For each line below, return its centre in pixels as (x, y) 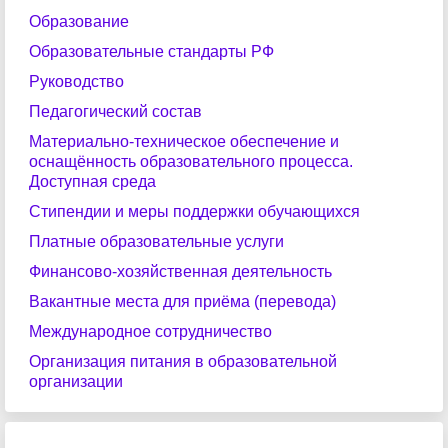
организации (76, 381)
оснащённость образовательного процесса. (191, 161)
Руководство (76, 81)
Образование (79, 21)
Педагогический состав (115, 111)
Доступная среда (92, 181)
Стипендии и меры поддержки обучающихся (194, 211)
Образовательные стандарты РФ (151, 51)
